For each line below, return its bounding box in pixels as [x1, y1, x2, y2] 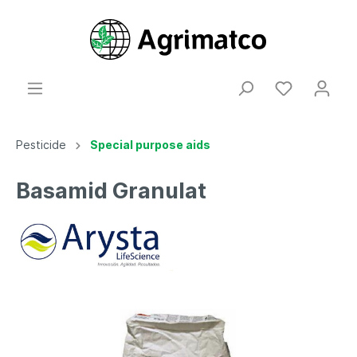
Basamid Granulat [16, 178, 206, 204]
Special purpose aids [90, 138, 210, 151]
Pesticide [16, 138, 66, 151]
